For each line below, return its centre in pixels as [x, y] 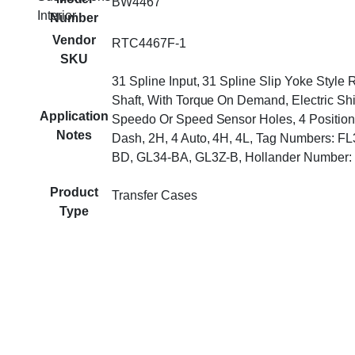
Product [74, 192]
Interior [57, 15]
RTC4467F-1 [149, 43]
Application [74, 116]
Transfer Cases [155, 195]
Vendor [74, 40]
